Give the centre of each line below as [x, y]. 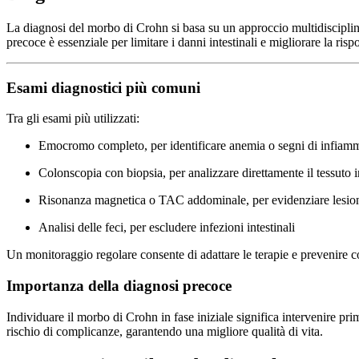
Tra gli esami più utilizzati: [73, 119]
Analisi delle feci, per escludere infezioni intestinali [167, 228]
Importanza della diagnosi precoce [119, 286]
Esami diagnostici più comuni [103, 87]
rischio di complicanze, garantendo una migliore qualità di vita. [165, 331]
